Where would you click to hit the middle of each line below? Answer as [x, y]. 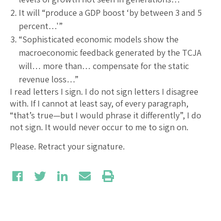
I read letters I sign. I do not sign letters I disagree [104, 91]
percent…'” [41, 26]
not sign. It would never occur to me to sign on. [99, 127]
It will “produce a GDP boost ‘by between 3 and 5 [110, 12]
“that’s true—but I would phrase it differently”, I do [106, 115]
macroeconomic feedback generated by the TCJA [110, 52]
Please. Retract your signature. [67, 146]
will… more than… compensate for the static [104, 66]
